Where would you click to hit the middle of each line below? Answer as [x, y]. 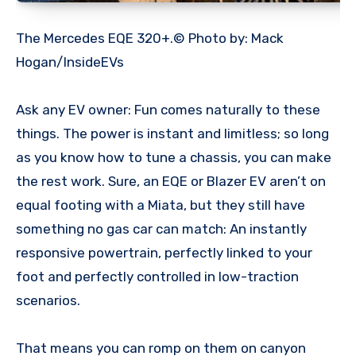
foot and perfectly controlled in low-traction [157, 276]
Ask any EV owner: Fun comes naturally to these [168, 109]
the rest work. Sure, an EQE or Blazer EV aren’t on [171, 181]
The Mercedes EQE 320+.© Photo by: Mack [150, 38]
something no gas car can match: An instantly [161, 228]
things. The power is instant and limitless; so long [172, 133]
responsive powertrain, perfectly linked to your [164, 252]
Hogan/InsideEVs [70, 62]
